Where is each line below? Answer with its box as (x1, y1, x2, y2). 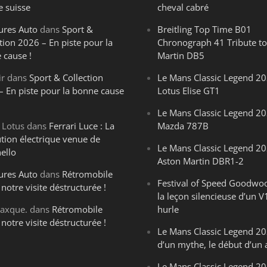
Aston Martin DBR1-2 (157, 155, 244, 167)
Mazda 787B (157, 120, 209, 132)
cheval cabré (157, 1, 209, 13)
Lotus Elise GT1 (157, 85, 220, 97)
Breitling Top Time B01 (157, 23, 252, 35)
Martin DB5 (157, 49, 204, 61)
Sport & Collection (29, 72, 104, 83)
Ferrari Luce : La (49, 120, 115, 132)
